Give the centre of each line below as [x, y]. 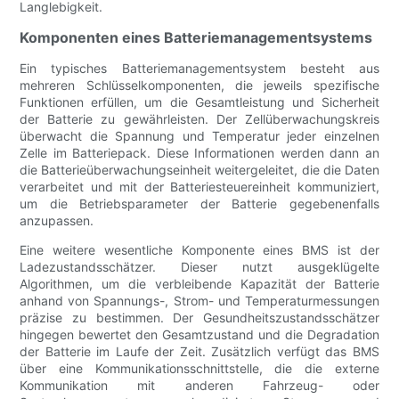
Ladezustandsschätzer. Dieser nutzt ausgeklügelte [199, 267]
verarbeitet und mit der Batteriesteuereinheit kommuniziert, [199, 187]
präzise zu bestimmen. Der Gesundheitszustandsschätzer [199, 318]
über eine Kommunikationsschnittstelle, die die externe [199, 369]
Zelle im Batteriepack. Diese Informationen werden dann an [199, 153]
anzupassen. [57, 221]
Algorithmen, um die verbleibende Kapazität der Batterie [199, 284]
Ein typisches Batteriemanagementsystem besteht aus [199, 69]
